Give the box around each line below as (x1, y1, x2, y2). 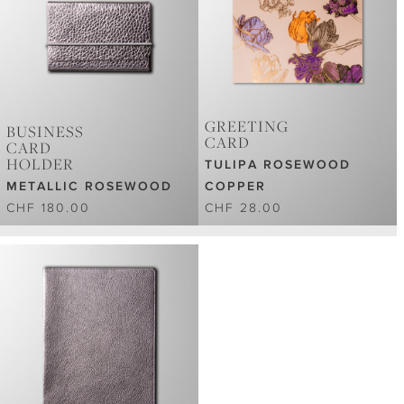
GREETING (205, 117, 289, 136)
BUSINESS (6, 123, 84, 142)
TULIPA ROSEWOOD (205, 157, 352, 172)
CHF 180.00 (6, 200, 90, 216)
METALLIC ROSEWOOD (6, 179, 172, 194)
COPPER (205, 179, 267, 194)
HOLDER (6, 155, 74, 174)
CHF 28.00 (205, 200, 283, 216)
